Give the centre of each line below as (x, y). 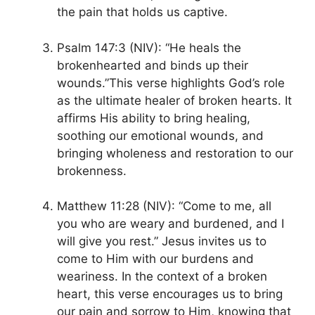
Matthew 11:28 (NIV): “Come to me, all (164, 206)
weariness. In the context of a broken (162, 277)
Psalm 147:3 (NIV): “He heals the (149, 47)
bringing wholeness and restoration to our (175, 153)
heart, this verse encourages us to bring (170, 294)
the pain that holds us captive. (142, 12)
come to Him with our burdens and (155, 259)
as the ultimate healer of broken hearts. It (174, 100)
